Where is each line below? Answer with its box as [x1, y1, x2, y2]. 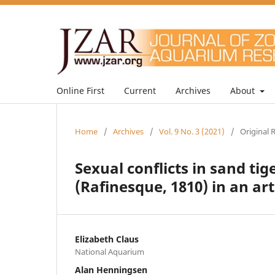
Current [124, 84, 156, 96]
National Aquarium [75, 246, 144, 257]
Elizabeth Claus [75, 233, 139, 245]
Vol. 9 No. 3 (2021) [159, 125, 225, 137]
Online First [56, 84, 104, 96]
